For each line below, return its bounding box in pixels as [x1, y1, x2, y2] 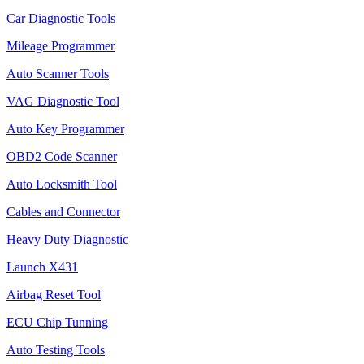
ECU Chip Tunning [6, 315, 108, 329]
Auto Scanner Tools [6, 67, 109, 80]
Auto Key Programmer [6, 122, 124, 136]
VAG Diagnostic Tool [6, 94, 119, 108]
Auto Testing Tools [6, 343, 105, 357]
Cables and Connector [6, 205, 120, 219]
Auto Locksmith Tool [6, 177, 117, 191]
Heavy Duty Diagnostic [6, 232, 128, 246]
